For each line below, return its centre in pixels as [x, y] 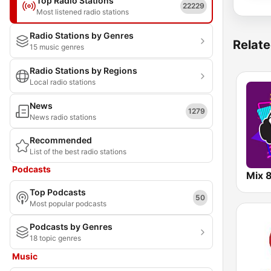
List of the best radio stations [78, 152]
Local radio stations [63, 82]
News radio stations [63, 117]
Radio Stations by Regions [83, 70]
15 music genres [57, 47]
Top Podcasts [58, 192]
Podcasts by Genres [71, 227]
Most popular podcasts [68, 204]
